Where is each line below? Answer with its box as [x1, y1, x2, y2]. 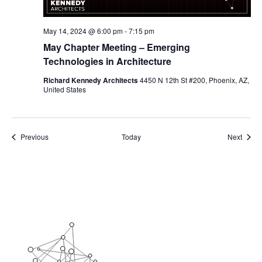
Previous [20, 132, 49, 142]
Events [47, 131, 70, 142]
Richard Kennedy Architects [43, 75, 140, 86]
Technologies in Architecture [43, 54, 171, 68]
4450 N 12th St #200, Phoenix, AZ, [139, 75, 249, 85]
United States [43, 84, 86, 95]
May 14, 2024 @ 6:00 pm [43, 26, 123, 36]
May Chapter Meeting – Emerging [43, 40, 190, 54]
